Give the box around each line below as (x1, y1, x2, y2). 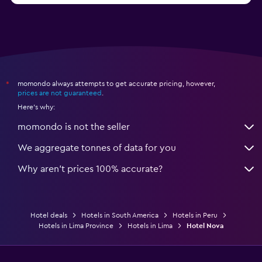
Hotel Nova (186, 222, 224, 229)
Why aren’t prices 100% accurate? (18, 164, 163, 174)
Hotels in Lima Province (38, 222, 113, 229)
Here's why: (18, 103, 55, 111)
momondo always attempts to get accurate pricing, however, (18, 80, 215, 87)
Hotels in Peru (173, 211, 218, 219)
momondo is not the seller (18, 122, 130, 132)
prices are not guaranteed (18, 89, 102, 96)
